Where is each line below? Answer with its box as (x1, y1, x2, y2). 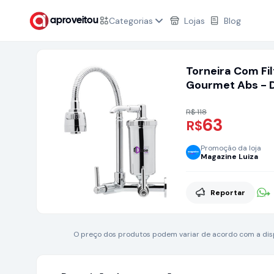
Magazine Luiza (201, 152, 258, 161)
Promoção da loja (201, 143, 261, 153)
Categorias (109, 15, 153, 26)
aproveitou (50, 15, 98, 25)
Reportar (210, 188, 245, 198)
